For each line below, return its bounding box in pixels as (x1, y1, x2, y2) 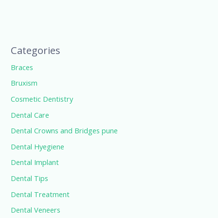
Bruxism (11, 78, 38, 88)
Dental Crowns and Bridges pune (11, 126, 118, 136)
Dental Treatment (11, 189, 70, 199)
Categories (11, 43, 61, 57)
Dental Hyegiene (11, 141, 65, 151)
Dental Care (11, 109, 50, 120)
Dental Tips (11, 173, 49, 183)
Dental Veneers (11, 205, 61, 215)
